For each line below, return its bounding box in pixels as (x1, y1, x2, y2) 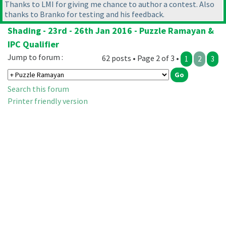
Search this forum (8, 84, 69, 94)
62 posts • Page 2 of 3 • (102, 53, 181, 64)
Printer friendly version (8, 96, 88, 106)
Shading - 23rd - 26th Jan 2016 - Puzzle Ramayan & (8, 25, 214, 37)
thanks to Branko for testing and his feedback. (5, 9, 164, 20)
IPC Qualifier (8, 38, 59, 50)
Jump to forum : (8, 52, 63, 63)
